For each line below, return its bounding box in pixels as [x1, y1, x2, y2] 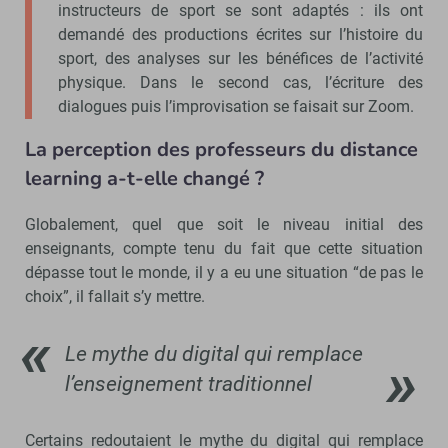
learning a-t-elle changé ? [25, 164, 264, 192]
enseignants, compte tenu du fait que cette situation [25, 238, 423, 258]
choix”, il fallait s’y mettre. [25, 286, 209, 306]
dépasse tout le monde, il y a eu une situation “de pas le [25, 262, 423, 282]
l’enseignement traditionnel [65, 371, 312, 396]
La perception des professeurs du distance [25, 135, 418, 163]
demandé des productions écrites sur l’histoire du [58, 24, 423, 44]
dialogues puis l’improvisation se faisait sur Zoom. [58, 96, 414, 116]
